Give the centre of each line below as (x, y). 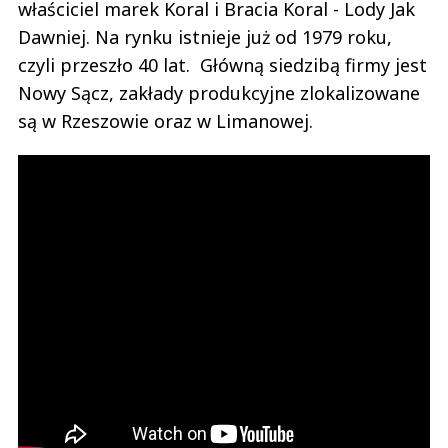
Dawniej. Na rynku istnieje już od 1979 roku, (205, 37)
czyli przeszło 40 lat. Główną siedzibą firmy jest (222, 65)
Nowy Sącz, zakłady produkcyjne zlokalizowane (219, 93)
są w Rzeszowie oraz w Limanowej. (165, 121)
